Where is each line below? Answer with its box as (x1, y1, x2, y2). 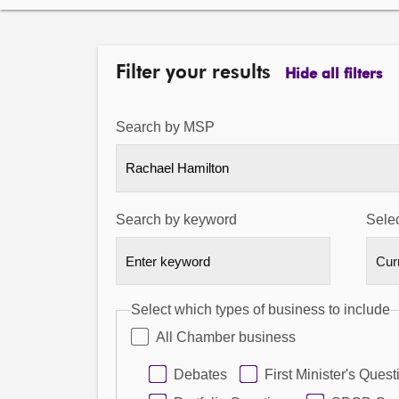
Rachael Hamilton (126, 160, 229, 175)
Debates (174, 367, 227, 382)
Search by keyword (116, 212, 237, 227)
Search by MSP (116, 119, 215, 134)
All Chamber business (156, 330, 296, 345)
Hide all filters (285, 68, 382, 82)
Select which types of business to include (131, 302, 390, 317)
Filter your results (116, 64, 271, 83)
